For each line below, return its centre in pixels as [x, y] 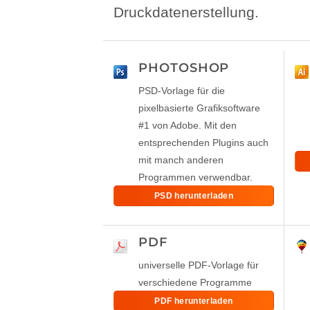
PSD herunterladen [194, 196]
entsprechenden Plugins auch [204, 143]
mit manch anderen [181, 161]
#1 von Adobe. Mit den [188, 126]
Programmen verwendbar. [196, 178]
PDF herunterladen [194, 301]
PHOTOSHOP [184, 68]
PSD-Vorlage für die [182, 91]
